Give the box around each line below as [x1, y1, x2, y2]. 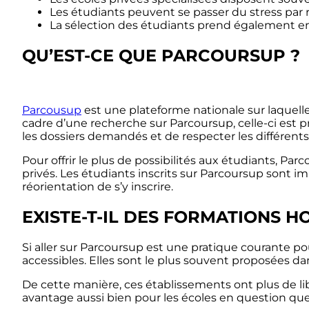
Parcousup [22, 103, 81, 117]
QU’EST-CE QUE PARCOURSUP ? [22, 46, 300, 66]
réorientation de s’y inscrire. [22, 180, 173, 194]
